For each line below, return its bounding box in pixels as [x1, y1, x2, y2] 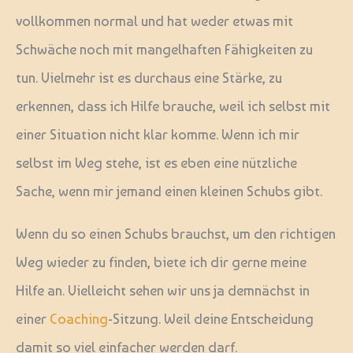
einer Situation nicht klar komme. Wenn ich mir [16, 125, 299, 143]
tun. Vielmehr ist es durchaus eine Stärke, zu [16, 69, 282, 86]
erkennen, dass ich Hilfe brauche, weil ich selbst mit [16, 97, 330, 114]
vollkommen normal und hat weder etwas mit [16, 12, 293, 29]
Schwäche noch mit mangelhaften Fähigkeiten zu [16, 40, 313, 58]
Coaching [50, 310, 108, 328]
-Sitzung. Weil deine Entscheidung [108, 310, 314, 328]
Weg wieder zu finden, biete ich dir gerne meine [16, 254, 307, 271]
